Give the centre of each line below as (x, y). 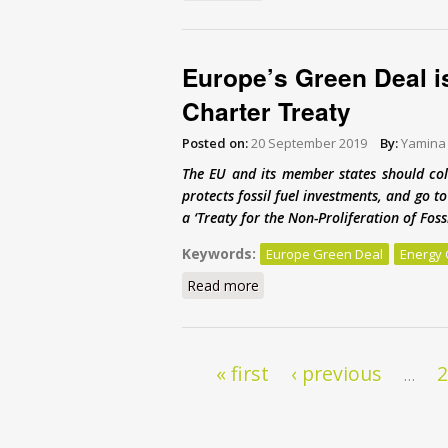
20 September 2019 (309, 142)
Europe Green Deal (324, 253)
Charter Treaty (266, 110)
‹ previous (337, 373)
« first (243, 373)
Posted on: (215, 142)
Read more (223, 285)
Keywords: (221, 253)
